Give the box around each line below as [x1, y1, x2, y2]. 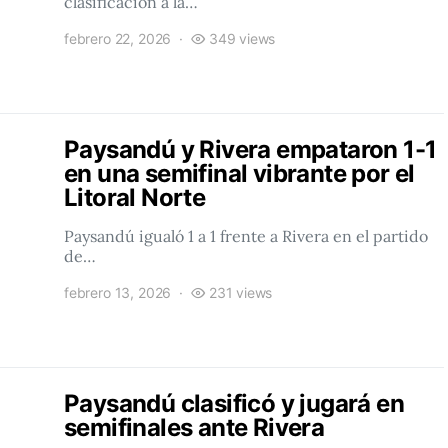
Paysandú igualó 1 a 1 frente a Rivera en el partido [64, 226, 428, 246]
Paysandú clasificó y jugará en [64, 389, 404, 418]
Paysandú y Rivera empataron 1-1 [64, 135, 437, 164]
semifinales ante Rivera [64, 413, 325, 442]
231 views [208, 284, 273, 301]
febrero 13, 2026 [64, 284, 172, 301]
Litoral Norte [64, 183, 206, 212]
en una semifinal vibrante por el [64, 159, 415, 188]
